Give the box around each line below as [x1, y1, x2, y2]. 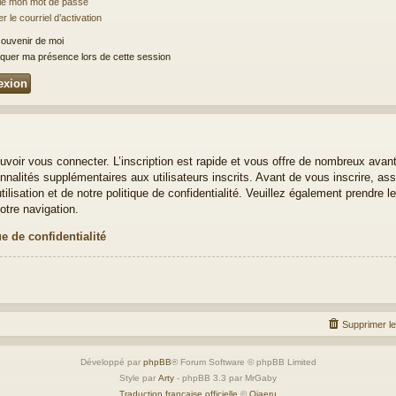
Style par [119, 372, 158, 383]
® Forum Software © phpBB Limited [171, 356, 316, 367]
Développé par [80, 356, 143, 367]
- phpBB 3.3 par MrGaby [174, 372, 277, 383]
